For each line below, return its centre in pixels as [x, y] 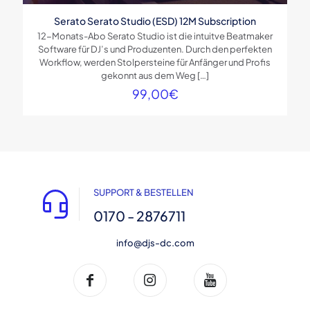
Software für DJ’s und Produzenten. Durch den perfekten [155, 49]
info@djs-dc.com [155, 243]
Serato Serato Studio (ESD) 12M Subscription [155, 20]
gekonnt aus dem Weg [148, 75]
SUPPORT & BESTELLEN [144, 192]
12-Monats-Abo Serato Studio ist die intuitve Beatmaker [155, 36]
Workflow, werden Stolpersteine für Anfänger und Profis [155, 62]
